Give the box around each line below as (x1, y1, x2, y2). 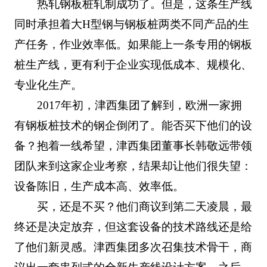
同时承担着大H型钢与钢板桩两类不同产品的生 (14, 17, 249, 30)
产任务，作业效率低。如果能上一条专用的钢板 (14, 38, 252, 51)
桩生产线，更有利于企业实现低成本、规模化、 (14, 58, 252, 71)
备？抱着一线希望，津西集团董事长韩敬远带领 (14, 139, 252, 152)
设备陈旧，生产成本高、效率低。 (14, 179, 184, 193)
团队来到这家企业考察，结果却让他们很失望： (14, 159, 252, 172)
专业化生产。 (14, 78, 82, 91)
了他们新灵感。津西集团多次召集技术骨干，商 (14, 240, 252, 253)
